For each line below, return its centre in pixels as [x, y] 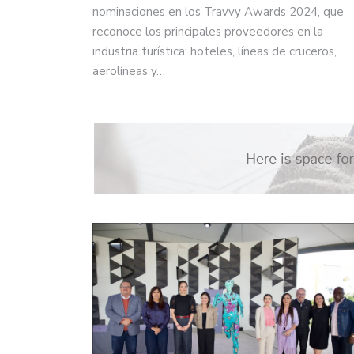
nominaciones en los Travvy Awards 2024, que [218, 12]
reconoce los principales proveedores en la [208, 32]
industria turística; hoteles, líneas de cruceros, [215, 52]
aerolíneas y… [129, 72]
